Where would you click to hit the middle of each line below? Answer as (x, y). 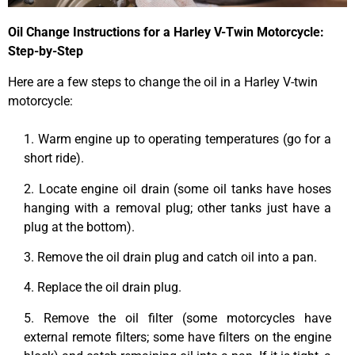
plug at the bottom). (79, 227)
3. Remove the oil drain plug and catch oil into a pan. (170, 257)
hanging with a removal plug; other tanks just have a (177, 208)
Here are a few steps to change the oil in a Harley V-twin (163, 82)
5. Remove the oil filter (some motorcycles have (177, 318)
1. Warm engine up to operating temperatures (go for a (177, 139)
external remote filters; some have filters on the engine (177, 337)
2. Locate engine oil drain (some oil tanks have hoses (177, 189)
